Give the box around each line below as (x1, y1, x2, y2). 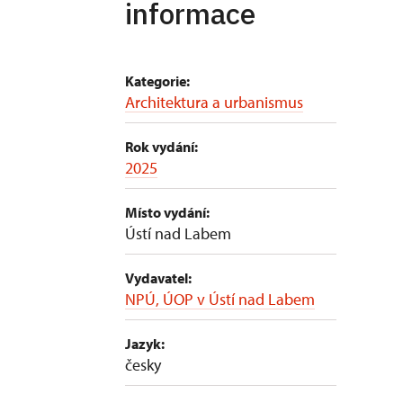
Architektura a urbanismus (125, 92, 303, 112)
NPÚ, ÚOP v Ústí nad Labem (125, 289, 315, 309)
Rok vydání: (125, 138, 198, 156)
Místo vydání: (125, 203, 210, 221)
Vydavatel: (125, 269, 192, 287)
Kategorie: (125, 72, 190, 90)
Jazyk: (125, 335, 165, 353)
